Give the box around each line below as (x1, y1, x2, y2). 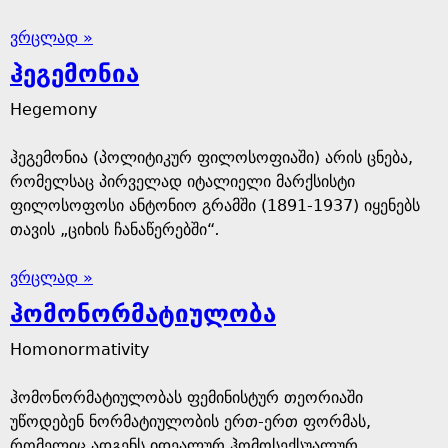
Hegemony (10, 100, 97, 119)
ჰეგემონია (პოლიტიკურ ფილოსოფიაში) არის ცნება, (10, 148, 413, 167)
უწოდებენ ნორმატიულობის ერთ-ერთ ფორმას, (10, 412, 371, 431)
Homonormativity (10, 340, 149, 359)
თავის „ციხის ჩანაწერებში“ (10, 220, 215, 239)
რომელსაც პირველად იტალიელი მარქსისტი (10, 172, 355, 191)
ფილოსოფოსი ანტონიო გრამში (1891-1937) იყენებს (10, 196, 420, 215)
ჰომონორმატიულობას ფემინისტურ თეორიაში (10, 388, 363, 407)
